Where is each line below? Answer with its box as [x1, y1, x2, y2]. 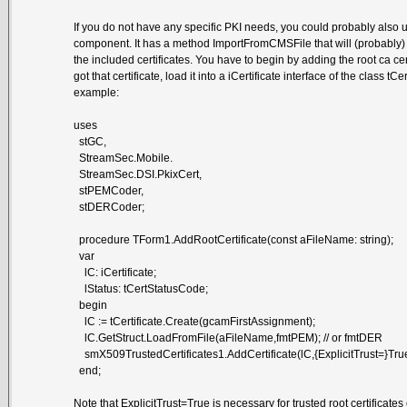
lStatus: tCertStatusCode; [74, 282, 209, 295]
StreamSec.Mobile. [74, 151, 174, 164]
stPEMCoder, [74, 184, 144, 197]
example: [74, 85, 120, 99]
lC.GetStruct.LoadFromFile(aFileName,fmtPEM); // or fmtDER [74, 331, 383, 344]
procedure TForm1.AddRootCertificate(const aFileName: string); [74, 233, 394, 246]
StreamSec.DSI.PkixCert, [74, 167, 203, 181]
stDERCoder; [74, 200, 145, 213]
